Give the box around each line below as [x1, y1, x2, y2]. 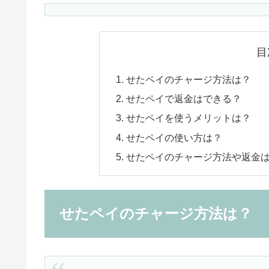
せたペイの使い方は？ [125, 131, 222, 143]
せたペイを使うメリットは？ [125, 112, 251, 124]
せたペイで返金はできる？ [125, 93, 241, 104]
